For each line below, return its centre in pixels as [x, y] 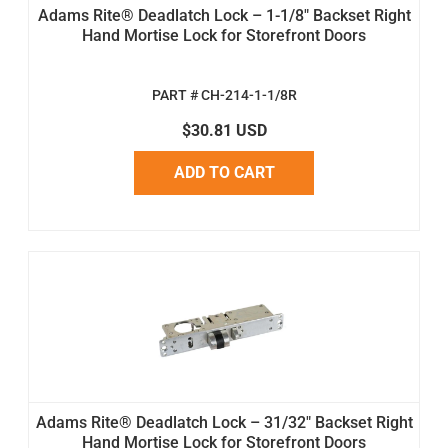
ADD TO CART [224, 172]
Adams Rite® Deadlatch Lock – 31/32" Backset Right [224, 422]
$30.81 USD [224, 130]
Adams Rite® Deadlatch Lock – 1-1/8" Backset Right [224, 15]
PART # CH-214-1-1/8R [224, 95]
